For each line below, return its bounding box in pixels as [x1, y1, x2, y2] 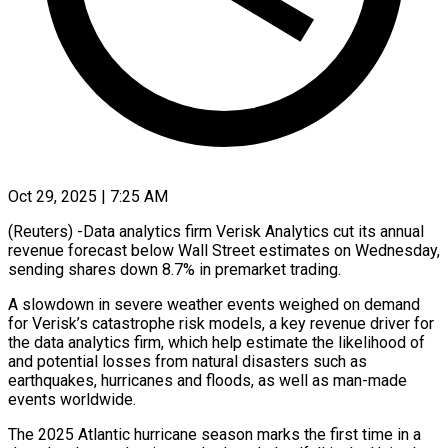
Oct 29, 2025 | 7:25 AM [8, 186, 168, 206]
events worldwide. [8, 389, 136, 409]
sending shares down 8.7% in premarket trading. [8, 259, 341, 279]
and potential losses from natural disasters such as [8, 351, 367, 371]
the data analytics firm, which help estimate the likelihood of [8, 332, 425, 352]
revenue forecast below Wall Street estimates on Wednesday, [8, 240, 440, 260]
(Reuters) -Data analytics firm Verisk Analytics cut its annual [8, 221, 424, 241]
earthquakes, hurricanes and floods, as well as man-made [8, 370, 407, 390]
